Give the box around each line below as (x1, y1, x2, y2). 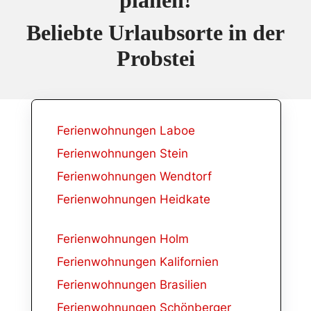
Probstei (116, 45, 195, 71)
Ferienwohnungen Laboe (56, 123, 195, 137)
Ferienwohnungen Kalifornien (56, 254, 219, 269)
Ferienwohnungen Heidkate (56, 192, 210, 206)
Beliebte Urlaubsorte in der (26, 19, 285, 45)
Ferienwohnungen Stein (56, 146, 188, 160)
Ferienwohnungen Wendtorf (56, 169, 212, 183)
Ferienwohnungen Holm (56, 231, 189, 246)
